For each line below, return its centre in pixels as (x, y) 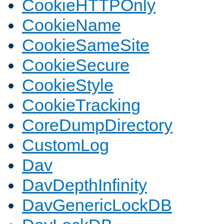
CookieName (71, 25)
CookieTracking (81, 105)
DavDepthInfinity (84, 185)
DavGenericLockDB (97, 205)
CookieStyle (68, 85)
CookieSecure (76, 65)
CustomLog (65, 145)
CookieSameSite (86, 45)
